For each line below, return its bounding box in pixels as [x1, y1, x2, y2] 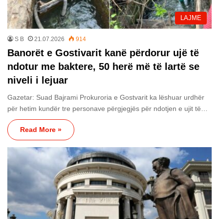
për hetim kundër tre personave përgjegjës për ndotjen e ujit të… [7, 104, 208, 112]
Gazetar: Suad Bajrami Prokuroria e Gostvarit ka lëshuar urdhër [7, 93, 204, 101]
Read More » [20, 125, 62, 133]
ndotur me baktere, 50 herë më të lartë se [7, 61, 199, 72]
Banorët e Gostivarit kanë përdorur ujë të [7, 47, 199, 58]
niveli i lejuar [7, 74, 68, 86]
